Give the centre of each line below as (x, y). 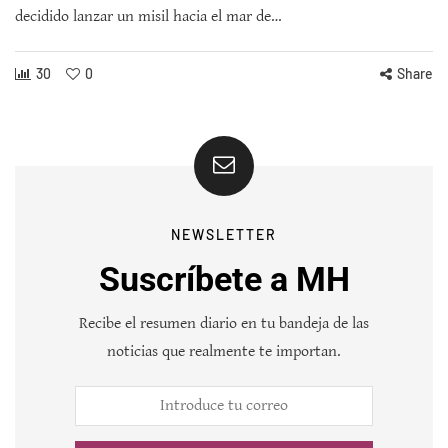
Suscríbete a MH (224, 278)
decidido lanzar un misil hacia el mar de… (148, 16)
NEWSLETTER (224, 234)
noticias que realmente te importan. (224, 351)
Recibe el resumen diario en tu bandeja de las (224, 323)
